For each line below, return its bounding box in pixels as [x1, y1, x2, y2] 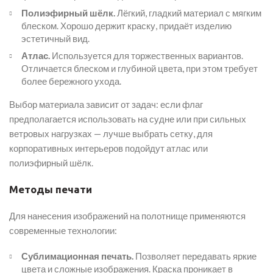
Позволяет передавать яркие [133, 250, 257, 261]
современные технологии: [9, 225, 117, 236]
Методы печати [9, 183, 92, 195]
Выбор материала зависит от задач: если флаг [9, 99, 203, 110]
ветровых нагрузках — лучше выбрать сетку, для [9, 128, 213, 139]
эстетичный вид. [21, 32, 90, 44]
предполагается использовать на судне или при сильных [9, 113, 246, 124]
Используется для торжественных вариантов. [50, 50, 243, 61]
